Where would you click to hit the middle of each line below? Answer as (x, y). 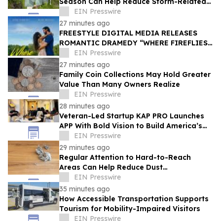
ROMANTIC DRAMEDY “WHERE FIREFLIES (133, 43)
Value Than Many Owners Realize (120, 85)
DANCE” (74, 53)
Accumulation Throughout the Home (125, 177)
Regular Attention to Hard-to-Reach (125, 158)
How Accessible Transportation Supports (134, 199)
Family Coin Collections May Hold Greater (135, 75)
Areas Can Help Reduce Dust (111, 167)
